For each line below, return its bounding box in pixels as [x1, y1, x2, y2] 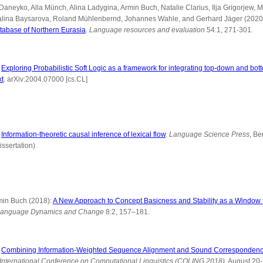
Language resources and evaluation [89, 26, 205, 34]
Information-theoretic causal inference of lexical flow [1, 130, 166, 139]
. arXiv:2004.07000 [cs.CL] [4, 75, 87, 83]
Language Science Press [169, 130, 249, 139]
